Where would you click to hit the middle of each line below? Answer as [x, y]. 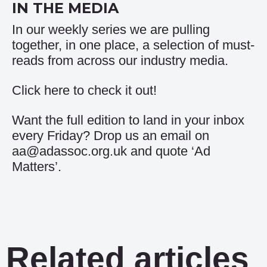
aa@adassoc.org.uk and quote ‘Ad [111, 151]
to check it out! [113, 90]
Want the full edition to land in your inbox [128, 120]
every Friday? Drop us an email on [111, 136]
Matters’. [37, 167]
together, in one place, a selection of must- [133, 45]
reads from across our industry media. [120, 60]
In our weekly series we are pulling [111, 30]
